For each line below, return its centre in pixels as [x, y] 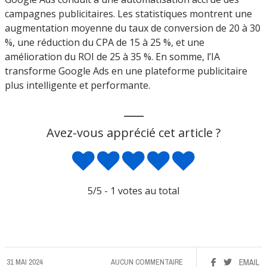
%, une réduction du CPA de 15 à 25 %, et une [105, 43]
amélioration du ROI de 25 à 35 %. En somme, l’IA [112, 57]
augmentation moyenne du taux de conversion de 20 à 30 [133, 28]
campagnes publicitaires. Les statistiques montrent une [128, 14]
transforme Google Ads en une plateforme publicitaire [126, 71]
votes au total [148, 191]
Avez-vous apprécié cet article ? [133, 133]
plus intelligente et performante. [77, 86]
